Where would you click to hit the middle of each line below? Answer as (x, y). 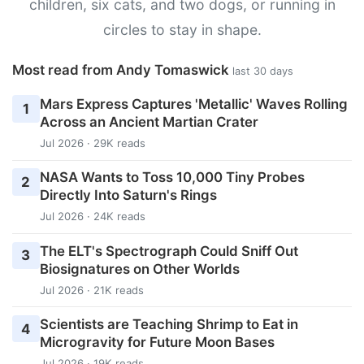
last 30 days (263, 71)
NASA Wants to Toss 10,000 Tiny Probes (172, 178)
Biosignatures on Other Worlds (139, 269)
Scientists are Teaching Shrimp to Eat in (169, 324)
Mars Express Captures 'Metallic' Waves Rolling (193, 104)
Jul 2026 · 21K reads (91, 290)
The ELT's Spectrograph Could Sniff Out (169, 251)
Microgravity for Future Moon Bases (157, 342)
